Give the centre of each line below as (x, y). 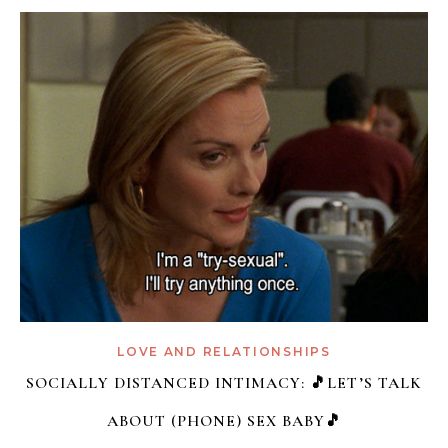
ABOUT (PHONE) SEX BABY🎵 (224, 421)
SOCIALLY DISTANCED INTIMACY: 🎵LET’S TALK (224, 383)
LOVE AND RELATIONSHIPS (224, 352)
